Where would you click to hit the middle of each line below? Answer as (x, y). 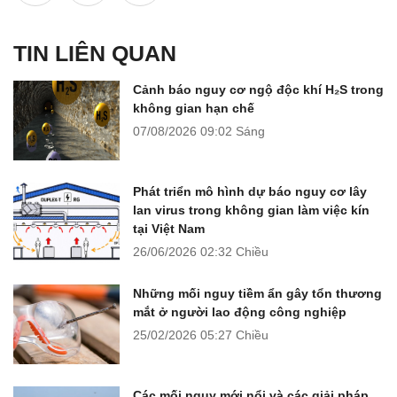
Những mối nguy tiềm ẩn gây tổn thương (257, 294)
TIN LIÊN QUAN (95, 54)
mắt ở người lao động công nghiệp (240, 312)
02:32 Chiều (234, 252)
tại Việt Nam (169, 229)
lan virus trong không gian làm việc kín (251, 210)
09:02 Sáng (233, 132)
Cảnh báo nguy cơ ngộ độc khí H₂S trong (258, 90)
